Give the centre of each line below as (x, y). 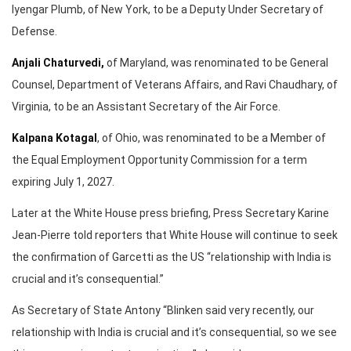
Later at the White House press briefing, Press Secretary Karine (170, 213)
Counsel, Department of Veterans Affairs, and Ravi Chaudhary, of (175, 85)
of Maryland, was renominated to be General (217, 63)
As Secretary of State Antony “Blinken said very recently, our (163, 311)
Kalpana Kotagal (54, 138)
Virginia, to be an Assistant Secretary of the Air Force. (146, 107)
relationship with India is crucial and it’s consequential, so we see (174, 333)
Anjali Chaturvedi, (58, 63)
